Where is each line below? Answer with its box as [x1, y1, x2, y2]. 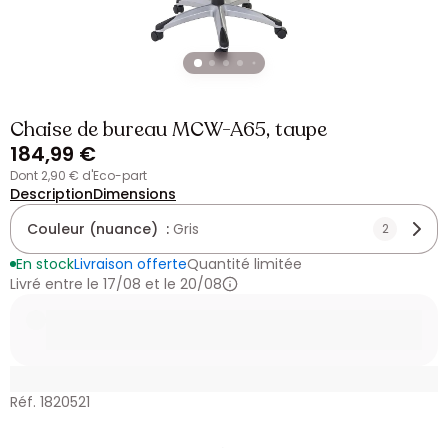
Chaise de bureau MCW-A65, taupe [10, 116, 327, 143]
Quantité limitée [187, 254, 302, 274]
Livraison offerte [74, 254, 187, 274]
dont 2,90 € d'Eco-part [18, 167, 147, 184]
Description [10, 184, 93, 204]
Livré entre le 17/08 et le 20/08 [10, 274, 222, 294]
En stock [16, 254, 74, 274]
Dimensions [93, 184, 176, 204]
